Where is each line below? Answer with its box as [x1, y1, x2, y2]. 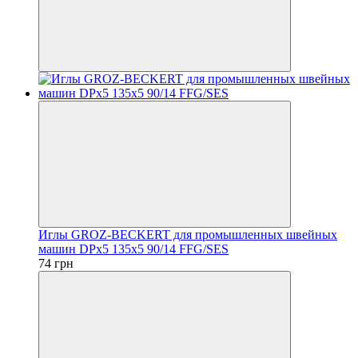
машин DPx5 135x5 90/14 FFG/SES [38, 241, 229, 256]
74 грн [38, 256, 74, 270]
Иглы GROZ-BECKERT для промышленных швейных [38, 227, 337, 241]
